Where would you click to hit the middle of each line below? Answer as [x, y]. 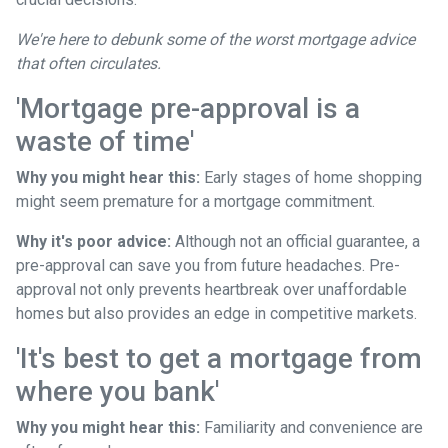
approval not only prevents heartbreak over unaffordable [211, 289]
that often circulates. [88, 63]
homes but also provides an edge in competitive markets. [216, 313]
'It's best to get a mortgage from [219, 358]
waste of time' [105, 141]
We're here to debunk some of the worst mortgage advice [215, 39]
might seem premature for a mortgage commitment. [195, 201]
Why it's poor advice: [93, 241]
